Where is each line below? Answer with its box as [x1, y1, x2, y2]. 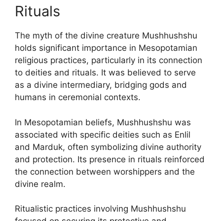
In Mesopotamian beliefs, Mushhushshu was [15, 117, 191, 127]
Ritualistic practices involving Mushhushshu [15, 204, 186, 214]
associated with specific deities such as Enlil [15, 129, 190, 140]
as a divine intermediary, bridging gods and [15, 80, 187, 90]
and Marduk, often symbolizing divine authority [15, 142, 201, 152]
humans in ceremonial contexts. [15, 92, 141, 102]
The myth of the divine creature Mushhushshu [15, 31, 197, 40]
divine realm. [15, 179, 66, 189]
